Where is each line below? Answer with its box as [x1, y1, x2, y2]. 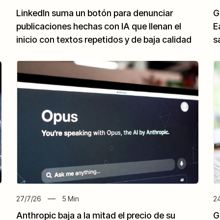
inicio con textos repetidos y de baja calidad [16, 34, 192, 45]
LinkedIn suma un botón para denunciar [16, 8, 173, 19]
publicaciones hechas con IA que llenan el [16, 21, 182, 32]
